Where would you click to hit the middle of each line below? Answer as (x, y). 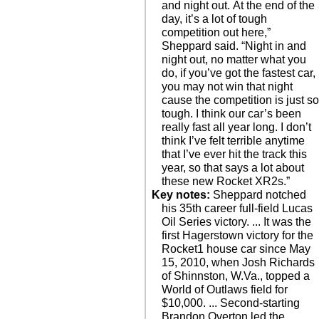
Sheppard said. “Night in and (234, 46)
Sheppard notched (258, 195)
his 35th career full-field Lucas (237, 208)
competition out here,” (216, 32)
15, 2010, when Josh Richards (239, 262)
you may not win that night (228, 87)
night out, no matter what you (234, 59)
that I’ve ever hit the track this (235, 154)
